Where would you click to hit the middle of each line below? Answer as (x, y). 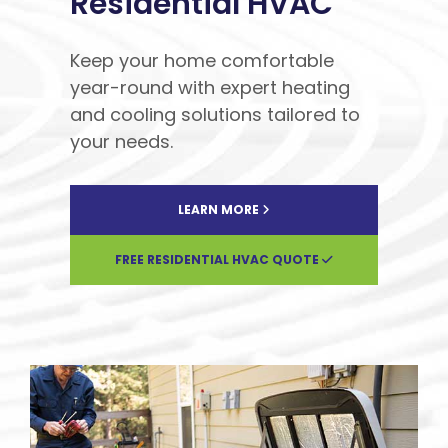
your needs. (121, 141)
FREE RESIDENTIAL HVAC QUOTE (218, 259)
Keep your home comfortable (202, 60)
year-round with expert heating (210, 87)
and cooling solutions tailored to (215, 114)
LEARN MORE (220, 209)
